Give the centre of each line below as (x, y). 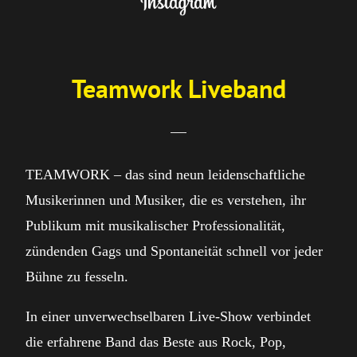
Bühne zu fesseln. (77, 277)
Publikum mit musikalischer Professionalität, (155, 226)
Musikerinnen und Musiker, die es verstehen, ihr (166, 200)
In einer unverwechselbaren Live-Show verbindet (168, 316)
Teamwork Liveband (178, 88)
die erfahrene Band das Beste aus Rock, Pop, (156, 342)
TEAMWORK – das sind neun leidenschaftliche (165, 175)
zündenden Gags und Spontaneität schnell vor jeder (174, 251)
